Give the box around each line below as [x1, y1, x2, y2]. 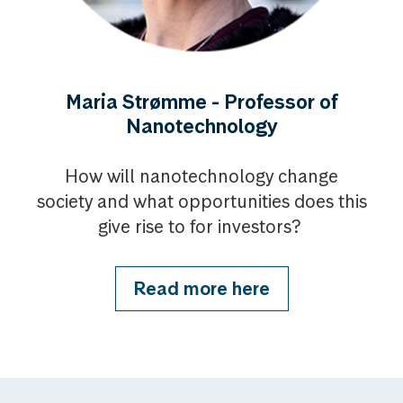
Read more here [133, 277, 270, 300]
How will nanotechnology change [65, 165, 338, 188]
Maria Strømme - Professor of [66, 89, 337, 114]
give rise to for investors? [97, 215, 306, 238]
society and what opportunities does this [36, 190, 367, 213]
